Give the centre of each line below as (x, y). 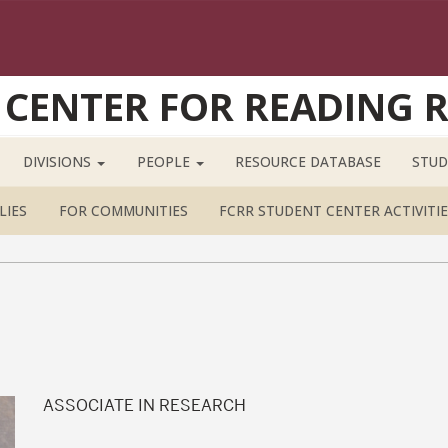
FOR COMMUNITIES (123, 211)
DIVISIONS (59, 162)
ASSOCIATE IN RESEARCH (145, 405)
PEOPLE (165, 162)
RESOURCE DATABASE (307, 162)
